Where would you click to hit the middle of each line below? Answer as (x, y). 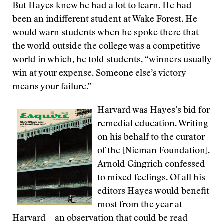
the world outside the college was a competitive (106, 47)
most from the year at (140, 205)
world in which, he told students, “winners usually (112, 60)
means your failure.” (52, 87)
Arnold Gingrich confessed (151, 165)
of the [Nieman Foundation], (154, 151)
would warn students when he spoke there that (106, 33)
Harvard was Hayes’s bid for (154, 111)
